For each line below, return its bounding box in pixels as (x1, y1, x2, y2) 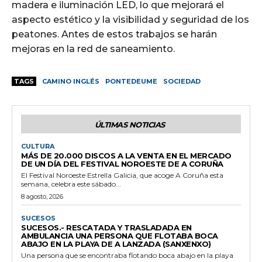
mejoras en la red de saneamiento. (12, 43, 175, 54)
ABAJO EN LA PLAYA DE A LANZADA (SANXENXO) (21, 239, 211, 249)
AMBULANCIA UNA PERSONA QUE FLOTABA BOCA (21, 230, 218, 240)
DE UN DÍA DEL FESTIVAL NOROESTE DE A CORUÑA (21, 158, 223, 168)
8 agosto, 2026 (21, 192, 63, 201)
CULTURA (21, 142, 54, 150)
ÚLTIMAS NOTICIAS (94, 119, 165, 129)
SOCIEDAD (163, 77, 201, 85)
